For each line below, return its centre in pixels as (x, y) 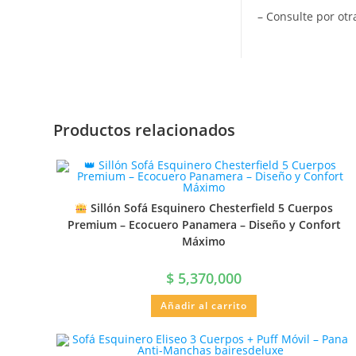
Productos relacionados (145, 130)
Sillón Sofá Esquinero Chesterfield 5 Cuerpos (211, 208)
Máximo (204, 242)
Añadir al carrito (204, 306)
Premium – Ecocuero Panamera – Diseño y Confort (204, 225)
